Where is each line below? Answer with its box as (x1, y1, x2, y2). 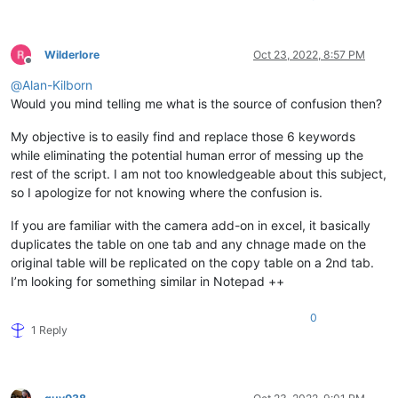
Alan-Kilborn (22, 76, 92, 92)
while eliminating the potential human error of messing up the (11, 147, 363, 163)
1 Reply (31, 322, 68, 337)
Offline (28, 60, 60, 75)
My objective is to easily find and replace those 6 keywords (11, 128, 355, 144)
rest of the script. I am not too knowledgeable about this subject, (11, 165, 386, 181)
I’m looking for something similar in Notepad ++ (11, 273, 284, 289)
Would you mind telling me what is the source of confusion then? (11, 95, 382, 111)
